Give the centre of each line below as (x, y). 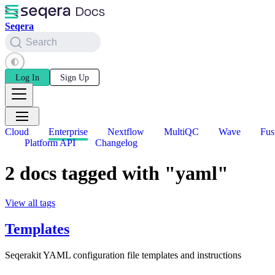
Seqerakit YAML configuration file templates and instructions (123, 255)
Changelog (116, 143)
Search (41, 42)
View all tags (30, 203)
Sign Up (75, 77)
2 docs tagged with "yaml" (117, 173)
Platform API (50, 143)
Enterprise (68, 132)
